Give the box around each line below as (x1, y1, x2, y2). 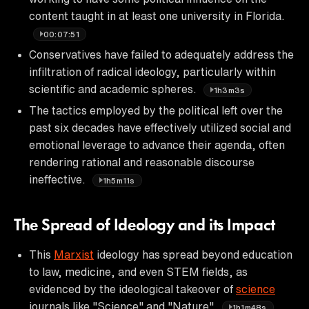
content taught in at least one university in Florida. (29, 10, 285, 21)
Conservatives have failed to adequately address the (29, 48, 294, 60)
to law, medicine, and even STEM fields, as (29, 266, 248, 277)
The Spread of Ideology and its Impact (14, 217, 275, 235)
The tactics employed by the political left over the (29, 104, 283, 116)
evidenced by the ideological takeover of (29, 283, 236, 295)
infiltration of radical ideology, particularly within (29, 66, 276, 77)
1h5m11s (103, 176, 135, 184)
